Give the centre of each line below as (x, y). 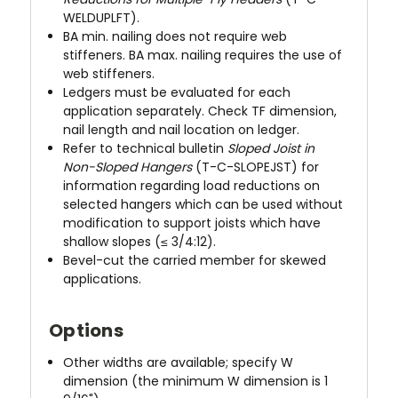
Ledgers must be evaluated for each (177, 92)
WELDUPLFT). (102, 17)
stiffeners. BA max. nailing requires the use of (203, 55)
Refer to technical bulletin (144, 148)
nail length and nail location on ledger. (182, 129)
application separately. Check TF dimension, (200, 111)
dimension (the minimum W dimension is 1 (196, 381)
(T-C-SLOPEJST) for (258, 167)
